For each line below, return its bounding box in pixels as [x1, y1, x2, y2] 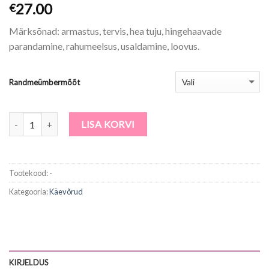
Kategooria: [9, 186, 49, 196]
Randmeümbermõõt [9, 77, 80, 87]
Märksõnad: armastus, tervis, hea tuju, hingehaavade [9, 25, 222, 37]
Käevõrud [49, 186, 83, 196]
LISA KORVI [81, 118, 135, 130]
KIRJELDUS [9, 257, 49, 267]
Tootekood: [9, 168, 49, 178]
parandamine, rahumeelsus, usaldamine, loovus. [9, 40, 199, 52]
